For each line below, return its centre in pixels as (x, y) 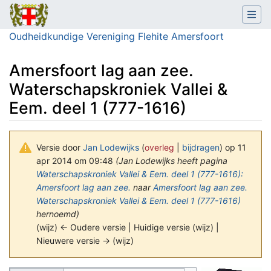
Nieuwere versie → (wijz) (85, 240)
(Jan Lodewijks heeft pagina (171, 160)
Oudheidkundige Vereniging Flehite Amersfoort (116, 36)
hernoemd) (58, 214)
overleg (159, 147)
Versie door (60, 147)
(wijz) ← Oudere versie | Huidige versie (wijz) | (128, 227)
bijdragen (201, 147)
